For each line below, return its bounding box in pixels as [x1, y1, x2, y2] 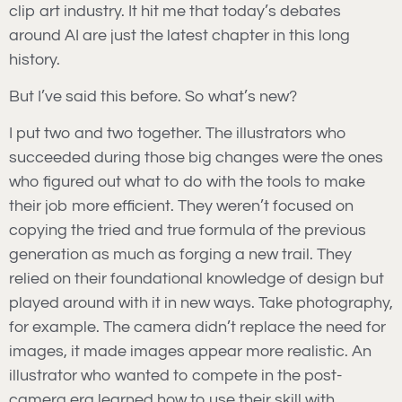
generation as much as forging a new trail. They [9, 246, 352, 264]
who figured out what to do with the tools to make [9, 173, 365, 191]
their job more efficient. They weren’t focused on [9, 197, 354, 215]
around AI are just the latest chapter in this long [9, 26, 350, 44]
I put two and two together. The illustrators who [9, 125, 346, 143]
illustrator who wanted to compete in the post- [9, 367, 342, 385]
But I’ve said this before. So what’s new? [9, 87, 297, 105]
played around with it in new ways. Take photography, [9, 294, 393, 312]
